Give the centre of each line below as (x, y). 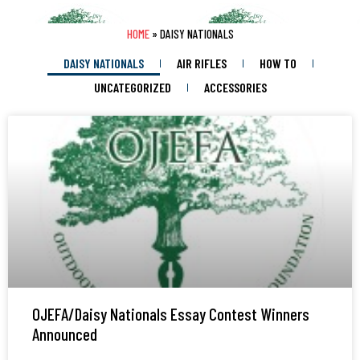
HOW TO (278, 63)
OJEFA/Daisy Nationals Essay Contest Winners (171, 314)
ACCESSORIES (235, 88)
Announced (65, 334)
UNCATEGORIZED (132, 88)
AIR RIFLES (201, 63)
